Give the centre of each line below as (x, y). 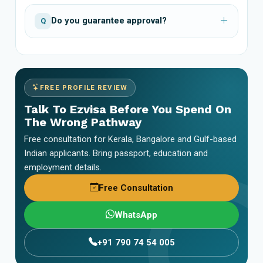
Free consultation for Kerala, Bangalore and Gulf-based (130, 139)
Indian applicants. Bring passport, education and (116, 153)
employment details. (63, 167)
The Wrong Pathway (83, 122)
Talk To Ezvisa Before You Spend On (128, 109)
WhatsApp (136, 215)
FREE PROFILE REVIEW (84, 87)
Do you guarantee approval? (109, 21)
